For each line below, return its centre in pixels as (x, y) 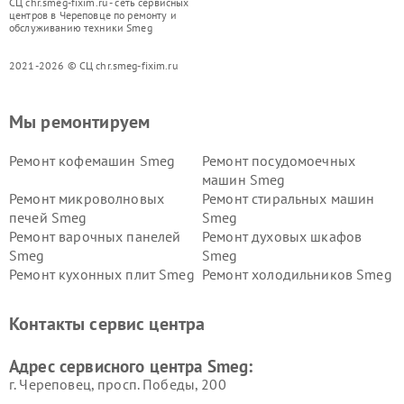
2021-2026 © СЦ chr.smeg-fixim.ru (93, 65)
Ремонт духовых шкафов (282, 236)
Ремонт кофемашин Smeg (92, 160)
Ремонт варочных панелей (95, 236)
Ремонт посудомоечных (279, 160)
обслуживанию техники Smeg (81, 27)
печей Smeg (48, 217)
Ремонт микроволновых (87, 198)
